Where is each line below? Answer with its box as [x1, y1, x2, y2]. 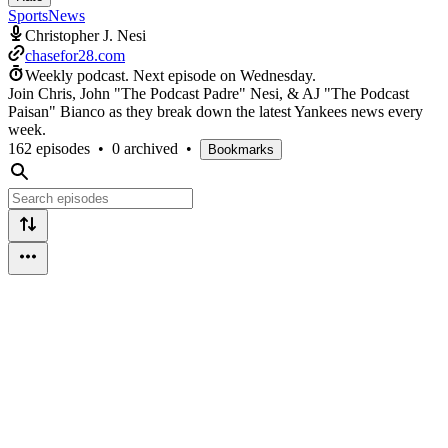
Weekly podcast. [25, 66, 129, 84]
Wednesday [240, 66, 312, 84]
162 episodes [8, 139, 90, 157]
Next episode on [133, 66, 240, 84]
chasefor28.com [25, 46, 125, 64]
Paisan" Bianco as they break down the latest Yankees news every [8, 102, 423, 120]
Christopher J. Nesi [25, 26, 146, 44]
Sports [8, 6, 48, 24]
